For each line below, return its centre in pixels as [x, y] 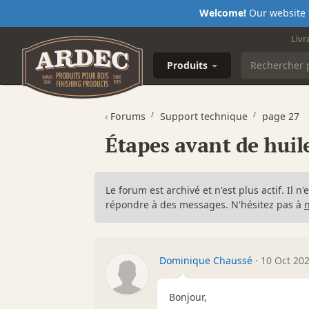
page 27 [281, 116]
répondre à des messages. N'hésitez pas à [205, 204]
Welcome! [222, 13]
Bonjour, [188, 297]
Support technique [204, 116]
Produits [189, 65]
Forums [128, 116]
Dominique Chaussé [206, 260]
